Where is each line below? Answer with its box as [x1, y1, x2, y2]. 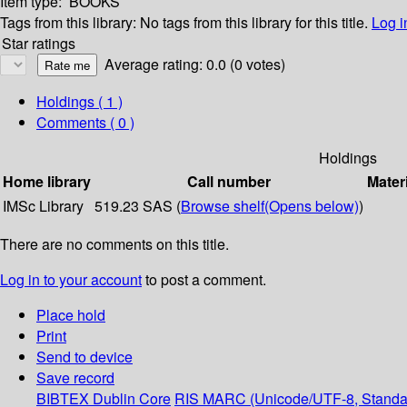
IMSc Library [3, 195, 84, 217]
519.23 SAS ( [94, 195, 181, 217]
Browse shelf [181, 195, 264, 217]
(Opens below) [264, 195, 359, 217]
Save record [36, 367, 114, 389]
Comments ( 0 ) [36, 112, 134, 134]
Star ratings [2, 33, 75, 55]
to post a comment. [142, 269, 266, 291]
